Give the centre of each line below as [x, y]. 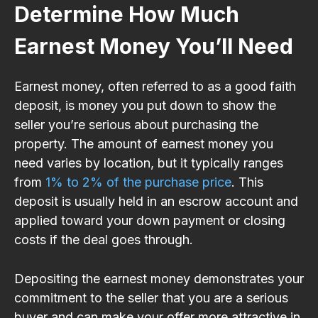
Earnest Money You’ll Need [154, 46]
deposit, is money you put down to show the [145, 105]
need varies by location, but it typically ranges [149, 163]
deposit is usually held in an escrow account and [156, 201]
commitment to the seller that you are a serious [151, 297]
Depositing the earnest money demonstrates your [159, 278]
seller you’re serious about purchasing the [136, 124]
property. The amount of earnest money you [144, 143]
